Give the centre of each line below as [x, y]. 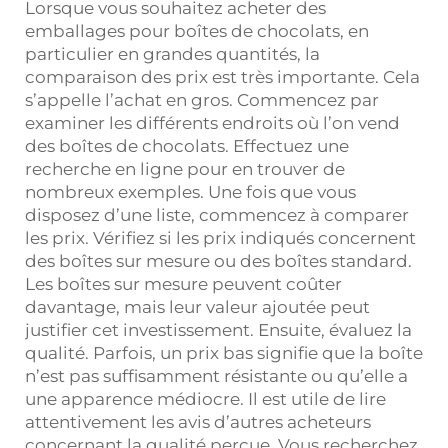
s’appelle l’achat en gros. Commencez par [202, 99]
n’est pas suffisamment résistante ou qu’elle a [216, 375]
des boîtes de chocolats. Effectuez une [187, 145]
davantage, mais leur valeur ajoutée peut [197, 306]
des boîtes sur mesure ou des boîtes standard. [218, 260]
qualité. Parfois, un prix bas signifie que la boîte [224, 352]
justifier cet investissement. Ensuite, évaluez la [218, 329]
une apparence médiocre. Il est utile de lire [205, 398]
